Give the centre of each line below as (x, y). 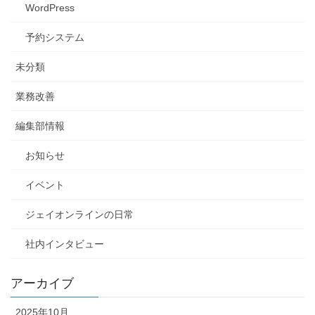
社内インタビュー (65, 244)
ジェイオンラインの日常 (79, 214)
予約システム (55, 37)
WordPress (50, 7)
